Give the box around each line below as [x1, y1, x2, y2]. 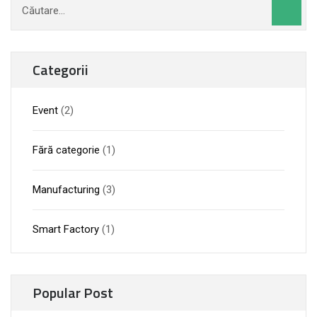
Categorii [33, 59, 88, 81]
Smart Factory [33, 223, 99, 236]
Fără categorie [33, 144, 100, 156]
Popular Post [33, 282, 113, 304]
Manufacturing [33, 183, 100, 196]
